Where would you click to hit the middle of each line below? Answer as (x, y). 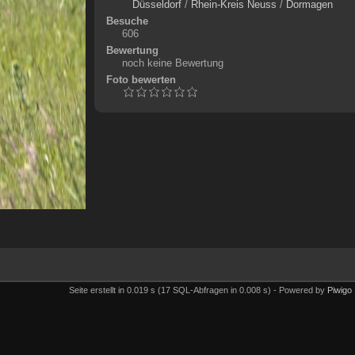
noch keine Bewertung (172, 63)
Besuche (127, 21)
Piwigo (340, 290)
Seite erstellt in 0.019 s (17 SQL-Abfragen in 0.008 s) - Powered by (198, 290)
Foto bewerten (141, 80)
